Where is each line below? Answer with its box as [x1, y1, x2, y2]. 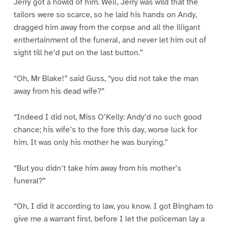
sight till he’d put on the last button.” [13, 47, 143, 58]
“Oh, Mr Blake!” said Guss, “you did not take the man [13, 73, 199, 84]
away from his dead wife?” [13, 86, 104, 96]
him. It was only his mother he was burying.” [13, 137, 168, 147]
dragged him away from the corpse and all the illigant [13, 22, 200, 32]
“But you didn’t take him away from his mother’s [13, 163, 181, 173]
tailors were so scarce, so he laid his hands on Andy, [13, 9, 197, 20]
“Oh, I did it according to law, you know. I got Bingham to [13, 201, 213, 212]
